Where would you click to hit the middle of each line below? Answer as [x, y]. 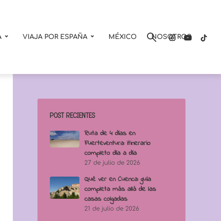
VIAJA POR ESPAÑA [55, 37]
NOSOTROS [171, 37]
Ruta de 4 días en [110, 133]
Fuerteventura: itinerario [117, 143]
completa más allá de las [120, 189]
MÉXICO [123, 37]
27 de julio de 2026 [112, 163]
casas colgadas [106, 199]
